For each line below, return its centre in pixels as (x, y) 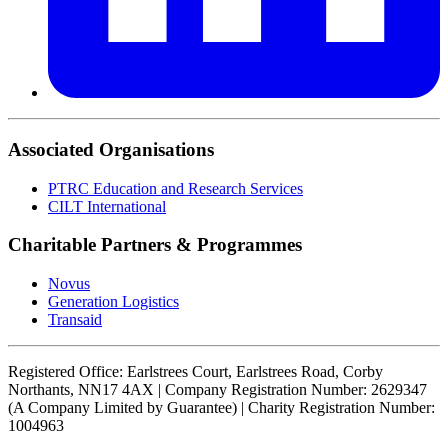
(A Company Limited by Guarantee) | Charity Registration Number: (221, 408)
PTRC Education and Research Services (175, 188)
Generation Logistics (113, 302)
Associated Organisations (111, 149)
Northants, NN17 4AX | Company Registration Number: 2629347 (217, 390)
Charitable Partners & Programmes (155, 245)
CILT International (107, 206)
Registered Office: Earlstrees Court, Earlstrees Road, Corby (195, 372)
